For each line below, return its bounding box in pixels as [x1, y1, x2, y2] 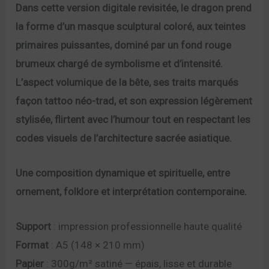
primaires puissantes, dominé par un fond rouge [16, 38, 232, 51]
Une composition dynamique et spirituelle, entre [16, 166, 231, 179]
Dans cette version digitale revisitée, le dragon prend [16, 1, 252, 14]
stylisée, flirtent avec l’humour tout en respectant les [16, 113, 251, 125]
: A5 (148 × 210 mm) [49, 238, 145, 251]
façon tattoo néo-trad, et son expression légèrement [16, 94, 253, 107]
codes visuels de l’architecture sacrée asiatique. [16, 131, 232, 144]
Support [16, 220, 52, 232]
